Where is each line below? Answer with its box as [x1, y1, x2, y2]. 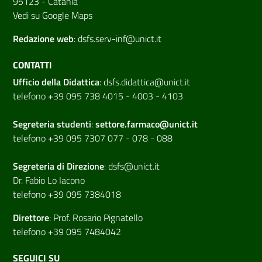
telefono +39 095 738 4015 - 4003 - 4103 [13, 89, 183, 104]
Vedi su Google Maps [13, 8, 92, 23]
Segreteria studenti [13, 117, 91, 132]
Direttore [13, 211, 49, 225]
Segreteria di [13, 159, 67, 174]
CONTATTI [13, 58, 52, 73]
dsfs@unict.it [108, 159, 160, 174]
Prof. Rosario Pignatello [53, 211, 143, 225]
